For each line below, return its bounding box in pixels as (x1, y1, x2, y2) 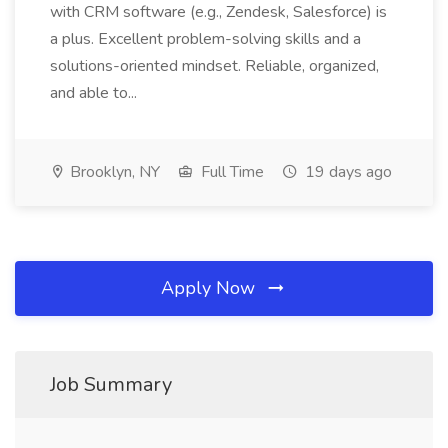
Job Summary (50, 371, 172, 398)
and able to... (50, 82, 141, 104)
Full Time (197, 161, 264, 183)
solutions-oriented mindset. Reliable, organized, (50, 55, 379, 77)
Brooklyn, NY (66, 161, 160, 183)
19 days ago (301, 161, 392, 183)
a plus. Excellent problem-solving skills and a (50, 28, 361, 50)
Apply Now (161, 276, 260, 300)
